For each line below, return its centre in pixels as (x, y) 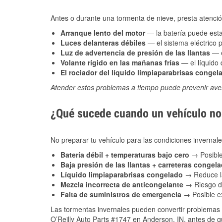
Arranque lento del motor (103, 33)
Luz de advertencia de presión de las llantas (135, 53)
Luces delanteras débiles (103, 43)
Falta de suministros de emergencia (122, 194)
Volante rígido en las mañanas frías (120, 63)
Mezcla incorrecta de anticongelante (123, 185)
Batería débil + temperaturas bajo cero (126, 155)
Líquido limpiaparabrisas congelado (123, 175)
